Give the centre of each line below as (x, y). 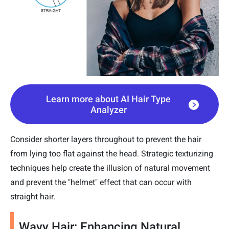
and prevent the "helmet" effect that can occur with (101, 182)
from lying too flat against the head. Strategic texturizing (112, 154)
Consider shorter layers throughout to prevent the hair (106, 140)
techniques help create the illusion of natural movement (110, 168)
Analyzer (108, 110)
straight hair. (33, 197)
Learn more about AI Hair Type (109, 99)
